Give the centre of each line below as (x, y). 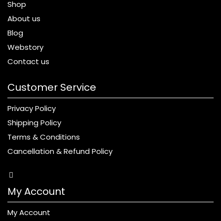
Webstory (25, 47)
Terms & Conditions (44, 137)
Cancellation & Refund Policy (60, 151)
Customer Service (52, 87)
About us (24, 18)
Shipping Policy (34, 122)
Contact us (28, 61)
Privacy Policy (32, 108)
